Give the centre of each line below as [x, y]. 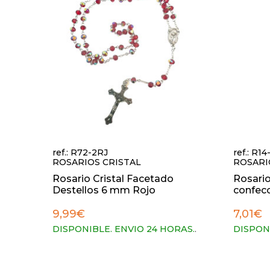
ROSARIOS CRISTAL [97, 162]
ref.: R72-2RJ [80, 152]
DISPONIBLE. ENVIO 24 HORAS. [124, 229]
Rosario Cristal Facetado [113, 179]
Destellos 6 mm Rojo [104, 190]
